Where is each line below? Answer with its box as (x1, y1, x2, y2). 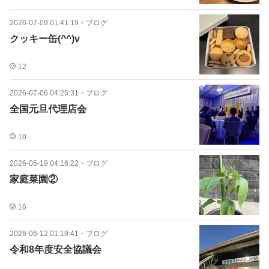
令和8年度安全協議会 (10, 244, 101, 255)
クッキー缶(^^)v (10, 34, 80, 44)
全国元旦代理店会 (10, 104, 86, 114)
